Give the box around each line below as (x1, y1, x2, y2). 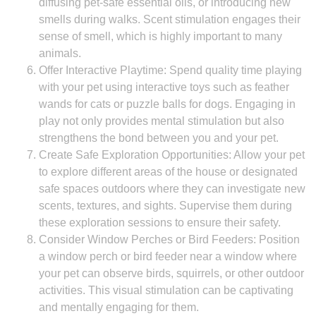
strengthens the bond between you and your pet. (39, 132, 279, 144)
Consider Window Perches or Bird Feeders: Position (39, 233, 300, 245)
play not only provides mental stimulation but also (39, 115, 284, 127)
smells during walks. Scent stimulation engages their (39, 13, 300, 25)
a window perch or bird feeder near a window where (39, 250, 297, 262)
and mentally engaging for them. (39, 301, 199, 313)
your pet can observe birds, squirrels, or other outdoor (39, 267, 304, 279)
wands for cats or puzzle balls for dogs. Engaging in (39, 98, 296, 110)
